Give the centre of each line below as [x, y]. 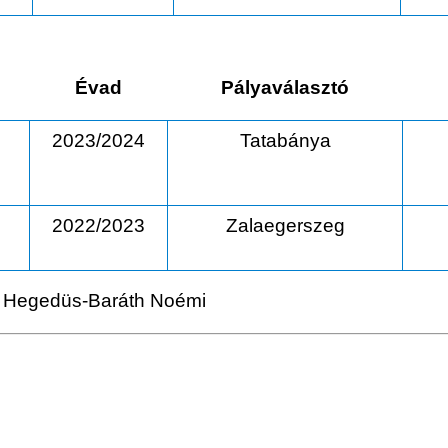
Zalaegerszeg [285, 226]
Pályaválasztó [284, 88]
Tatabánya [285, 141]
